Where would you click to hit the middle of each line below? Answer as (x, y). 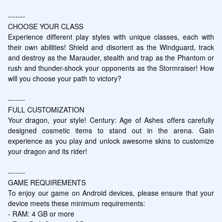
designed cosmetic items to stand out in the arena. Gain (111, 130)
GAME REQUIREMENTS (47, 182)
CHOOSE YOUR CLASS (45, 26)
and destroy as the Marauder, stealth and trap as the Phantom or (111, 57)
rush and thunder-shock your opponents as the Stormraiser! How (111, 68)
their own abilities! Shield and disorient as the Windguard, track (111, 47)
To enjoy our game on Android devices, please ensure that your (111, 193)
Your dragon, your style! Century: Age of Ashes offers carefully (111, 120)
